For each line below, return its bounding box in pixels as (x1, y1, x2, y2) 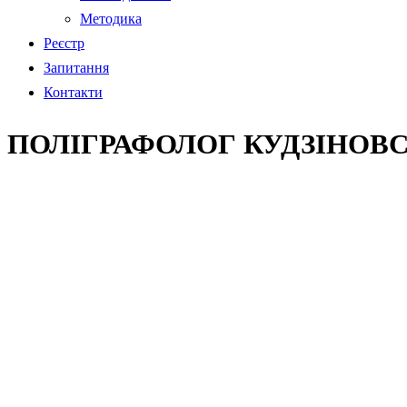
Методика (80, 11, 142, 26)
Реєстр (44, 35, 84, 51)
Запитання (44, 60, 109, 75)
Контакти (44, 84, 103, 100)
